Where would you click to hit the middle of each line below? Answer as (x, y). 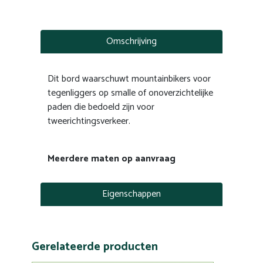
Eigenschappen (131, 194)
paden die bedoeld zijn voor (101, 107)
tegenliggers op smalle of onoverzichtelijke (130, 93)
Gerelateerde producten (95, 247)
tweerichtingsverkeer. (89, 121)
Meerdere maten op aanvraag (112, 159)
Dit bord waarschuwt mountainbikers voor (129, 79)
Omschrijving (131, 41)
